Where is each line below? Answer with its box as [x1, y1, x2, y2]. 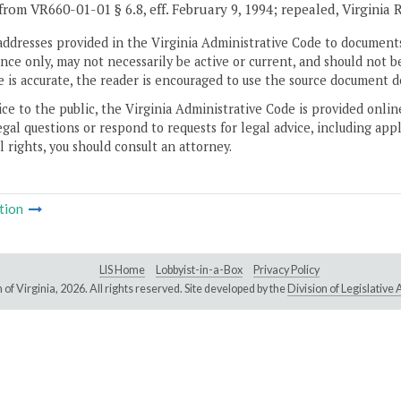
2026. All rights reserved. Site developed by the [59, 282, 287, 296]
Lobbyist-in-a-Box [156, 263, 243, 277]
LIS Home [99, 263, 145, 277]
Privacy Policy [253, 263, 320, 277]
